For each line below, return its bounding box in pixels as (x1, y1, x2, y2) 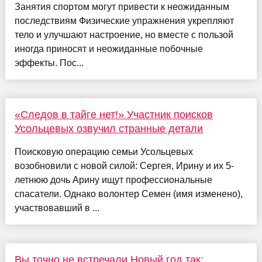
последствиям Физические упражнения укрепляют (14, 15, 234, 26)
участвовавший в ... (14, 202, 99, 213)
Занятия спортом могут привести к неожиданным (14, 1, 229, 12)
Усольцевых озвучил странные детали (14, 122, 203, 135)
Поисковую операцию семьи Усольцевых (14, 146, 193, 157)
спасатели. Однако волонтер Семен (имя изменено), (14, 188, 243, 199)
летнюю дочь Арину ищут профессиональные (14, 174, 212, 185)
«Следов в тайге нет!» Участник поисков (14, 108, 213, 120)
